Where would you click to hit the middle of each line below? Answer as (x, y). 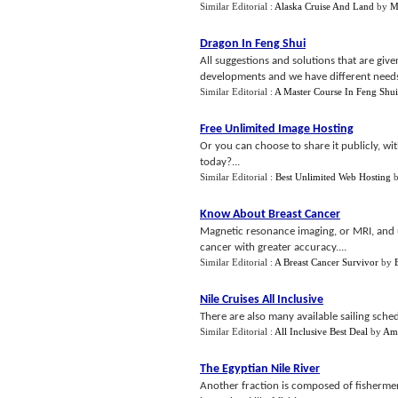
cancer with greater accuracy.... (273, 247)
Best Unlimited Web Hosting (333, 177)
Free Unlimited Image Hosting (277, 129)
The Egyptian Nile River (260, 369)
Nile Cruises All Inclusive (262, 300)
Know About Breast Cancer (270, 215)
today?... (220, 162)
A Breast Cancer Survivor (326, 262)
